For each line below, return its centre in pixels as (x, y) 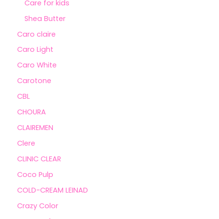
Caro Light (35, 50)
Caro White (37, 65)
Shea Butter (45, 18)
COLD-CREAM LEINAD (53, 190)
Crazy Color (38, 206)
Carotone (34, 81)
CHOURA (32, 112)
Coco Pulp (35, 174)
